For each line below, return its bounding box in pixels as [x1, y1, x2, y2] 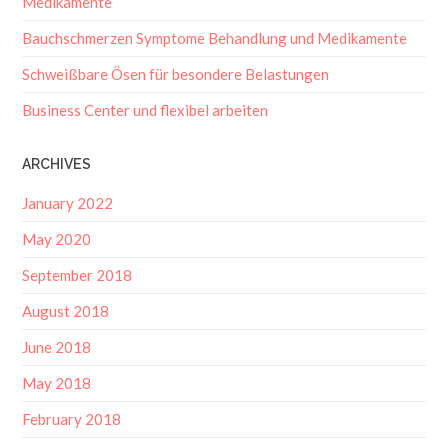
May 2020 [22, 226, 92, 245]
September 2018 [22, 262, 133, 281]
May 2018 [22, 370, 92, 389]
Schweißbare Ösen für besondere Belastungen [22, 62, 330, 81]
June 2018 [22, 334, 92, 353]
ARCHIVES [22, 153, 92, 170]
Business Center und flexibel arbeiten [22, 98, 269, 117]
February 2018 [22, 406, 122, 425]
